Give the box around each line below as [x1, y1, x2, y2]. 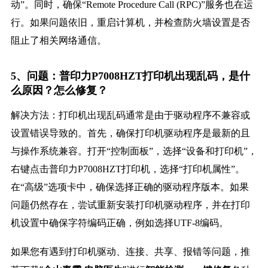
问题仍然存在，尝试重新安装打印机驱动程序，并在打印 [10, 200, 250, 211]
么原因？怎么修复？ [10, 84, 108, 97]
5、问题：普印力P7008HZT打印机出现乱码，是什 [10, 70, 250, 83]
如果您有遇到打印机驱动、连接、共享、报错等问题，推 [10, 245, 250, 258]
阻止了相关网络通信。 [10, 35, 106, 46]
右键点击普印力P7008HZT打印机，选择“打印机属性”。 [10, 164, 245, 175]
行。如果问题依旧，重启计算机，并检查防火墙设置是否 [10, 17, 250, 28]
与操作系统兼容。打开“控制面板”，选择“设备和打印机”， [10, 146, 257, 157]
